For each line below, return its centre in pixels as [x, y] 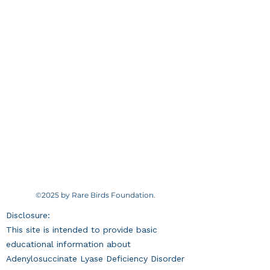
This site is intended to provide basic [82, 230]
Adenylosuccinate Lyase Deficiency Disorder [95, 259]
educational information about [68, 244]
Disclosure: [28, 215]
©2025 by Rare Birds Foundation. [96, 195]
